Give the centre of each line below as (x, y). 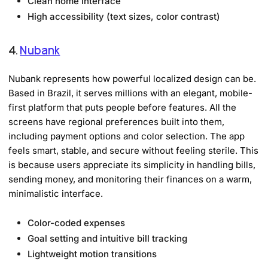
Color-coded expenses (77, 223)
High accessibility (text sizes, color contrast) (124, 16)
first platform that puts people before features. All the (123, 107)
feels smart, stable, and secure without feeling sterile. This (134, 150)
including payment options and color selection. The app (127, 136)
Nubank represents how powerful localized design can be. (133, 78)
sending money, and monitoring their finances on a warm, (130, 179)
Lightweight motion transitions (92, 254)
